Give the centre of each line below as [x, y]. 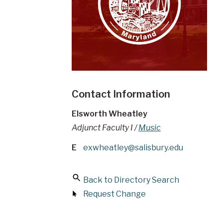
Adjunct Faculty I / [105, 127]
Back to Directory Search [131, 180]
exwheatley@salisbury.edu [133, 147]
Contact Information [121, 94]
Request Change [114, 194]
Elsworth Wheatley [110, 113]
